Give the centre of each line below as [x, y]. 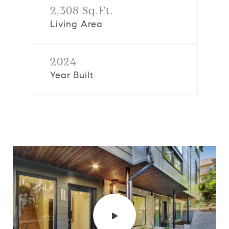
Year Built [72, 75]
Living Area [76, 24]
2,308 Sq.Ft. [82, 10]
